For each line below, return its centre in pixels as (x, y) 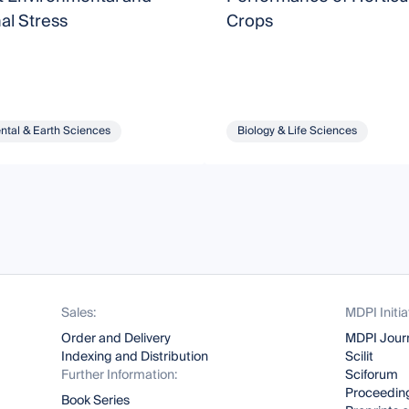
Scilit (359, 357)
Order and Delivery (116, 339)
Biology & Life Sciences (297, 131)
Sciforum (371, 375)
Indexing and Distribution (135, 357)
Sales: (79, 313)
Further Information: (120, 375)
